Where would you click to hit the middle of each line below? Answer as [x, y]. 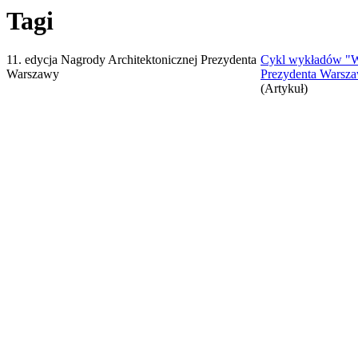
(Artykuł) [284, 89]
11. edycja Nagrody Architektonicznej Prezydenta [131, 60]
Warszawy [33, 74]
